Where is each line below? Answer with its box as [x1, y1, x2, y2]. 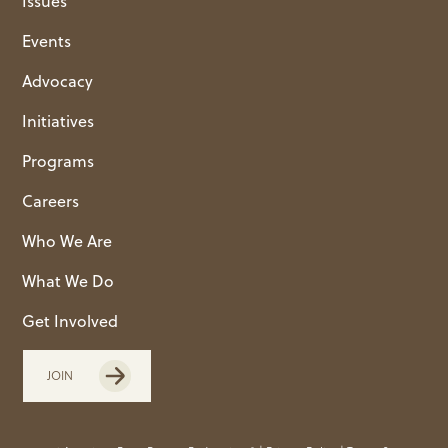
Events [22, 30, 72, 53]
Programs [22, 150, 95, 173]
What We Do [22, 270, 115, 293]
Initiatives [22, 110, 95, 133]
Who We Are [22, 230, 113, 253]
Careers [22, 190, 80, 213]
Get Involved [22, 310, 119, 333]
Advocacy [22, 70, 94, 93]
